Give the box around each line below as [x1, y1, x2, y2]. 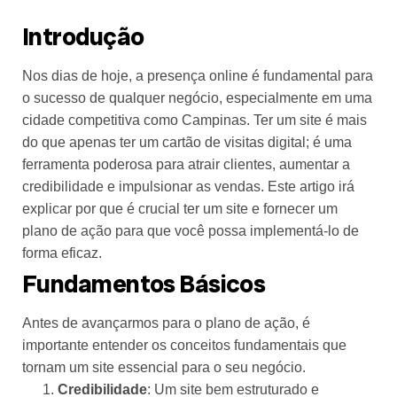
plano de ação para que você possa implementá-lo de [22, 223, 359, 239]
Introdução [22, 20, 144, 54]
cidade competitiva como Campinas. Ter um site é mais [22, 113, 367, 128]
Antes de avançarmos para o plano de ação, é [22, 315, 310, 331]
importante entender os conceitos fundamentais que [22, 338, 346, 354]
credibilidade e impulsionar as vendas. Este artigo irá [22, 179, 354, 195]
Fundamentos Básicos [22, 268, 266, 301]
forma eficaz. [22, 245, 102, 261]
